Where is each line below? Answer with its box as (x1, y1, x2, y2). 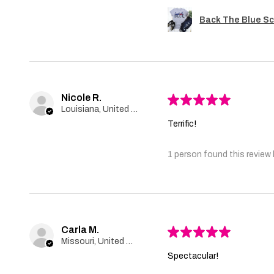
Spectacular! (168, 251, 219, 261)
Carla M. (61, 224, 99, 235)
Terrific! (168, 119, 197, 129)
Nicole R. (61, 92, 102, 103)
